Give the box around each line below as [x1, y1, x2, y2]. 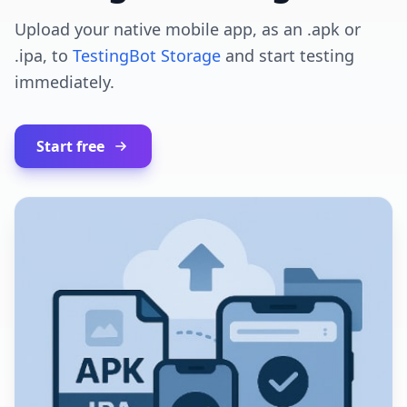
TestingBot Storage [73, 44, 221, 66]
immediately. [15, 70, 114, 93]
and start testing [221, 44, 354, 66]
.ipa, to [15, 44, 73, 66]
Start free [36, 135, 104, 156]
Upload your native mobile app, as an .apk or [15, 17, 361, 40]
